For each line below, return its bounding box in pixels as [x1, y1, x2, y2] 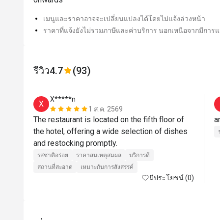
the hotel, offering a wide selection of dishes [33, 127, 188, 136]
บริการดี [129, 152, 150, 159]
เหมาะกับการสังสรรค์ [81, 164, 134, 170]
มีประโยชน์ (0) [149, 174, 194, 182]
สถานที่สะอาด [37, 164, 73, 170]
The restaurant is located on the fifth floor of [33, 115, 184, 124]
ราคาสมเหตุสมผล [76, 152, 121, 159]
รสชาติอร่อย [37, 152, 68, 159]
